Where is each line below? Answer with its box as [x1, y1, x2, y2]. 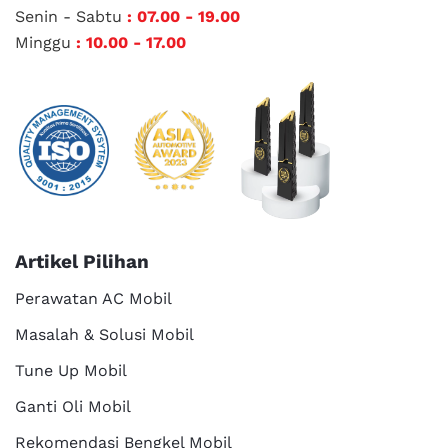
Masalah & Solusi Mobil [15, 324, 194, 344]
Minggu [15, 32, 76, 52]
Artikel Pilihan [15, 249, 149, 273]
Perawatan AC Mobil [15, 288, 172, 308]
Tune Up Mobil [15, 360, 127, 380]
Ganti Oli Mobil [15, 396, 131, 416]
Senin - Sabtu [15, 6, 127, 26]
